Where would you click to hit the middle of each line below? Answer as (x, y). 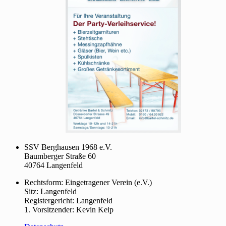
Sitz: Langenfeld (50, 192)
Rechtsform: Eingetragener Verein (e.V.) (88, 183)
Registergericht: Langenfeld (68, 201)
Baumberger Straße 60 (60, 156)
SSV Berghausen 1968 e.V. (68, 147)
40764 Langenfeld (53, 165)
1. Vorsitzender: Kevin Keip (69, 210)
